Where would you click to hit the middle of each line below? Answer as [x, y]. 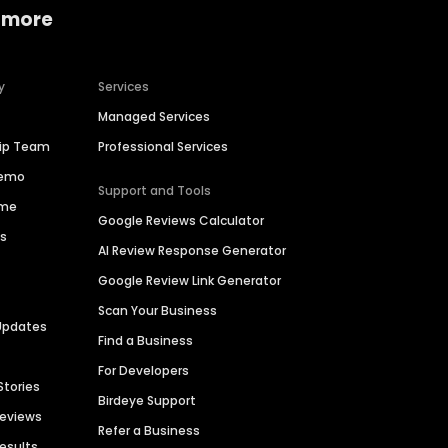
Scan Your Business [158, 311]
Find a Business [146, 341]
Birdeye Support [147, 401]
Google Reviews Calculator [181, 221]
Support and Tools [155, 191]
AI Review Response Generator [192, 251]
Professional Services [163, 147]
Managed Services [154, 117]
